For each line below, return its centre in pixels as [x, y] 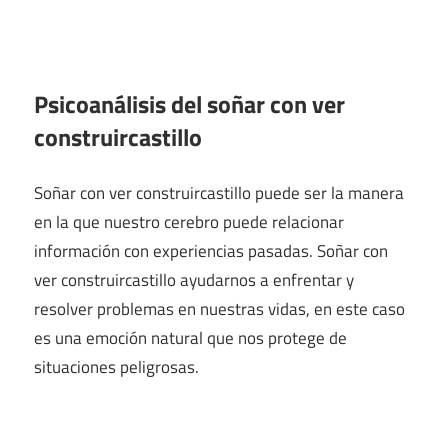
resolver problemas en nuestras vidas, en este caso [219, 309]
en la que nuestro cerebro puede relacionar [189, 222]
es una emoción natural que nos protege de [190, 338]
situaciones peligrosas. [116, 367]
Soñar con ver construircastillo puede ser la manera [219, 193]
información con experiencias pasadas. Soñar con [211, 251]
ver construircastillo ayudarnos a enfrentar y [194, 280]
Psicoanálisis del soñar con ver [189, 103]
